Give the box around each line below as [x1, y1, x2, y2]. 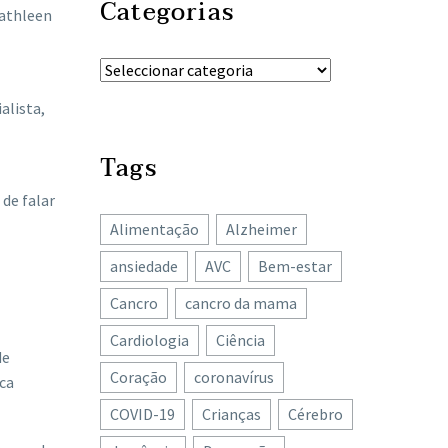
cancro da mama [185, 293, 297, 313]
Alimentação [110, 219, 199, 239]
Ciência [216, 330, 265, 350]
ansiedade [110, 256, 178, 276]
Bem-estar [258, 256, 332, 276]
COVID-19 [110, 404, 175, 424]
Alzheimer [226, 219, 297, 239]
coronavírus [194, 367, 274, 387]
